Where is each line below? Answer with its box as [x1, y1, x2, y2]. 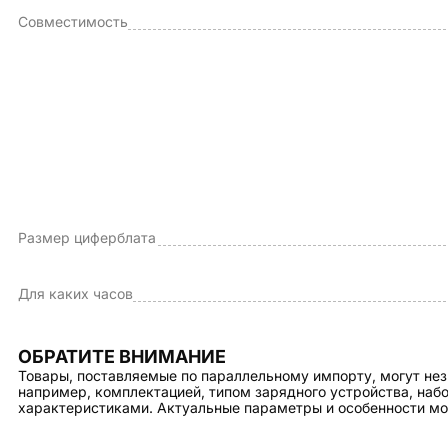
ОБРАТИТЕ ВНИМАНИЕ [18, 346, 226, 367]
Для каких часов [18, 285, 133, 302]
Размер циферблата [18, 229, 156, 246]
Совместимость [18, 13, 128, 30]
